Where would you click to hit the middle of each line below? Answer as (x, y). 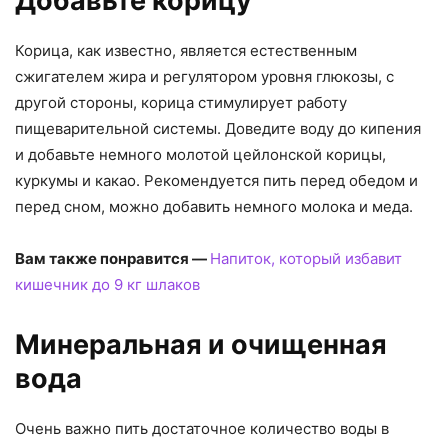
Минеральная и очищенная (201, 344)
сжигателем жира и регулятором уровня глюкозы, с (204, 76)
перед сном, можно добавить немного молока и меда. (214, 206)
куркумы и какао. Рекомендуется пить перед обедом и (216, 180)
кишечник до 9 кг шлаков (107, 284)
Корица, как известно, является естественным (186, 50)
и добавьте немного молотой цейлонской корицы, (200, 154)
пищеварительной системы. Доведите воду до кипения (218, 128)
